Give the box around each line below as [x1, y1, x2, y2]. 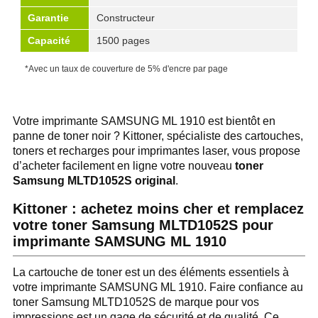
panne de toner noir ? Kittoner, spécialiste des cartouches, [13, 129, 303, 142]
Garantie [28, 11, 69, 23]
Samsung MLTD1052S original [13, 174, 175, 187]
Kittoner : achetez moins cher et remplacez [13, 200, 304, 216]
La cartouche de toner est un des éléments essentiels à [13, 265, 289, 278]
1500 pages [97, 34, 150, 46]
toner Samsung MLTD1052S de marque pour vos [13, 295, 259, 308]
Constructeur [97, 11, 155, 23]
